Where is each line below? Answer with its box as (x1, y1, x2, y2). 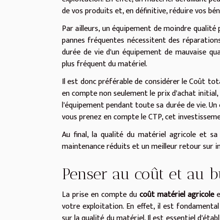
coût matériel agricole (139, 188, 214, 201)
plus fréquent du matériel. (62, 57, 147, 71)
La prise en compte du (62, 188, 139, 201)
